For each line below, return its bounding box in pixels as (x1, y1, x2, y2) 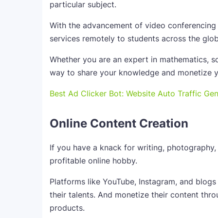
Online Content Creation (50, 116, 188, 130)
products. (50, 203, 85, 213)
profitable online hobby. (50, 156, 137, 165)
